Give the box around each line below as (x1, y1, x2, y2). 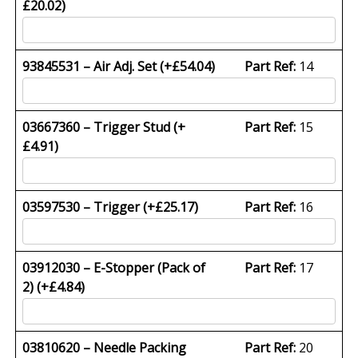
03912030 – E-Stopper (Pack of (22, 258, 206, 276)
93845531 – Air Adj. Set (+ (22, 57, 173, 75)
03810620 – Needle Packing (22, 338, 187, 356)
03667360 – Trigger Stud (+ (22, 117, 186, 136)
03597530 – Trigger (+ (22, 197, 156, 216)
